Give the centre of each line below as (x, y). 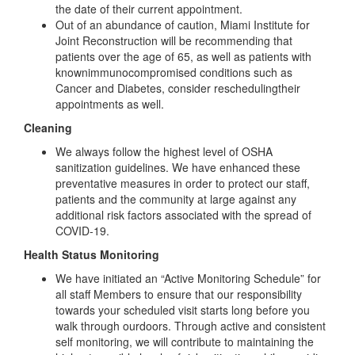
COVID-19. (82, 231)
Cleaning (48, 128)
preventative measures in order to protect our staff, (183, 183)
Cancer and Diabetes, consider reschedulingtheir (178, 88)
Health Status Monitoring (92, 255)
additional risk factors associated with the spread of (183, 215)
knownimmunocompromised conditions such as (174, 73)
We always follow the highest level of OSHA (164, 152)
